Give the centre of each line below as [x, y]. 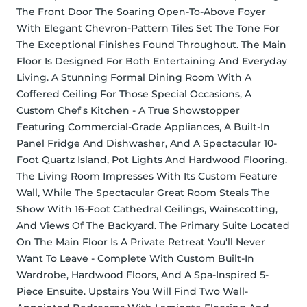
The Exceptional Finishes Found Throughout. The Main [151, 45]
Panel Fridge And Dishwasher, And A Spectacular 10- [147, 144]
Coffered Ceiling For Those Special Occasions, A [134, 94]
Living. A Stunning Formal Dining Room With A [134, 78]
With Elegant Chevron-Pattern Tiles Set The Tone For [148, 28]
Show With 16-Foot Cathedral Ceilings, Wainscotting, [147, 209]
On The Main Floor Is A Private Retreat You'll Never [141, 242]
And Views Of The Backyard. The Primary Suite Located [153, 226]
